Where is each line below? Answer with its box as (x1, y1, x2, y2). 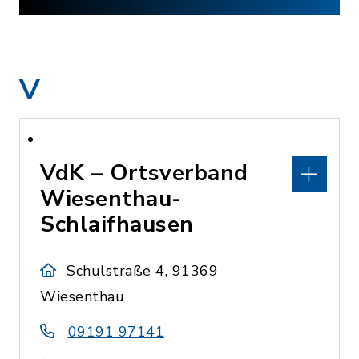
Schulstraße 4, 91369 (67, 261, 219, 280)
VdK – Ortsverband (40, 158, 248, 188)
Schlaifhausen (40, 209, 194, 240)
